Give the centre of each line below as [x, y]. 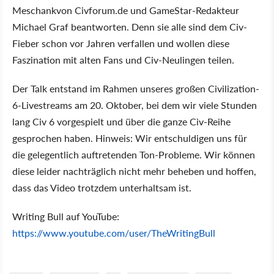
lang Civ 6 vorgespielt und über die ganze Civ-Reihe [121, 121]
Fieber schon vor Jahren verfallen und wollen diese [121, 43]
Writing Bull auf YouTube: [66, 216]
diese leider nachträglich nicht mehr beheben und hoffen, [134, 171]
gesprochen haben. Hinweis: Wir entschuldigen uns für [130, 138]
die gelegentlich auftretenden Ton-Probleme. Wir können [134, 154]
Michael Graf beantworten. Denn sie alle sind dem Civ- [130, 26]
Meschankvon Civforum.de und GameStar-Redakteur [126, 10]
